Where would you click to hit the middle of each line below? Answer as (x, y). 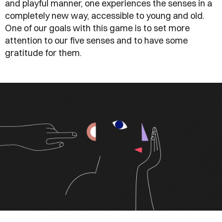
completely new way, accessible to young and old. (105, 16)
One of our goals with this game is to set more (97, 28)
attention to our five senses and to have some (96, 41)
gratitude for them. (43, 53)
